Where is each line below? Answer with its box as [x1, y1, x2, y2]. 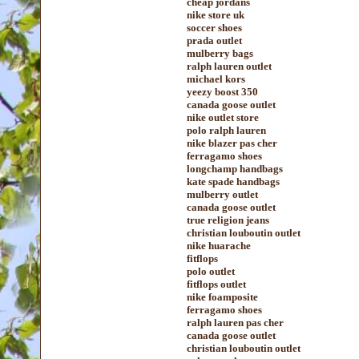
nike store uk [187, 9, 244, 21]
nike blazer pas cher [187, 137, 277, 149]
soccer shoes [187, 22, 242, 34]
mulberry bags [187, 47, 253, 59]
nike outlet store [187, 111, 259, 123]
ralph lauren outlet [187, 60, 272, 72]
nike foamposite [187, 291, 258, 303]
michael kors [187, 73, 245, 85]
